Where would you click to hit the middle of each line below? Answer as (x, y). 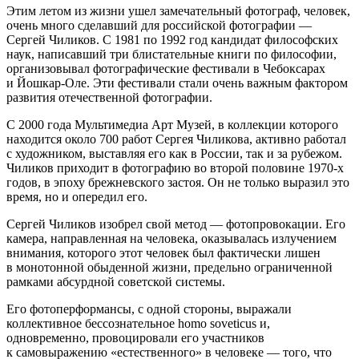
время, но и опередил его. (77, 196)
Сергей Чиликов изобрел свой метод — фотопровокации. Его (176, 224)
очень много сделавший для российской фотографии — (159, 25)
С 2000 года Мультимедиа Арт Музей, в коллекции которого (172, 124)
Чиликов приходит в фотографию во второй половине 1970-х (175, 167)
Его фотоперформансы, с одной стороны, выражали (149, 309)
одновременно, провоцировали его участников (135, 337)
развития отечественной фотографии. (109, 97)
